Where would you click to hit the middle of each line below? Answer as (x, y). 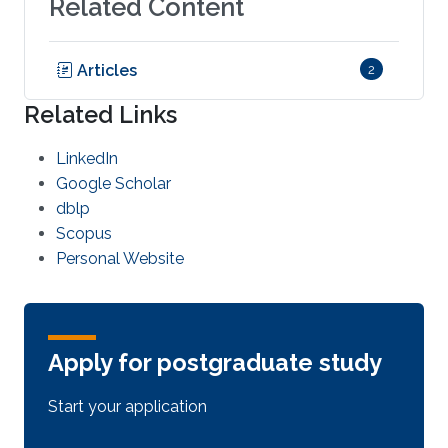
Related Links (100, 114)
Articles (105, 70)
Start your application (127, 406)
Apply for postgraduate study (215, 362)
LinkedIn (87, 158)
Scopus (84, 233)
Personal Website (120, 258)
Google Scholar (113, 183)
